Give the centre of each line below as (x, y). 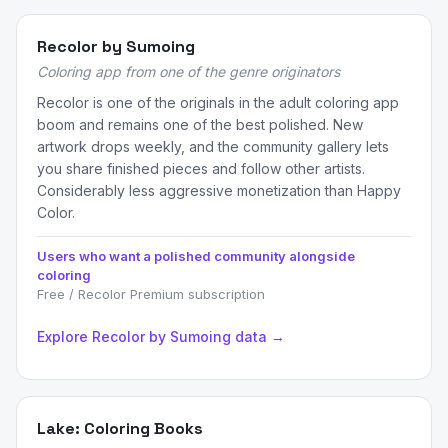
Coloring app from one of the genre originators (188, 71)
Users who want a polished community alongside (196, 256)
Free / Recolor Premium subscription (151, 294)
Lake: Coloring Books (120, 428)
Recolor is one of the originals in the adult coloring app (218, 102)
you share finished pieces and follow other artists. (201, 168)
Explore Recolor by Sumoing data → (161, 336)
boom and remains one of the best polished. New (200, 124)
